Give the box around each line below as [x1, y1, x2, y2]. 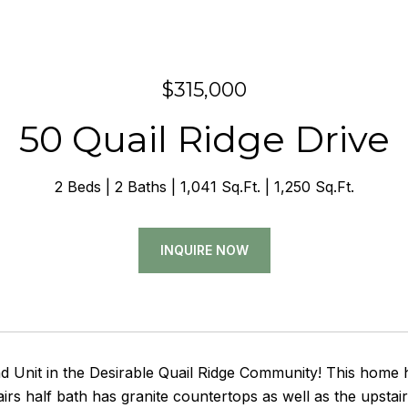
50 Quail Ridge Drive [18, 117, 390, 161]
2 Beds [54, 178, 101, 196]
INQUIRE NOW [159, 242, 249, 258]
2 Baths [114, 178, 167, 196]
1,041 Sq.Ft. [179, 178, 260, 196]
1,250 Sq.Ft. [273, 178, 354, 196]
